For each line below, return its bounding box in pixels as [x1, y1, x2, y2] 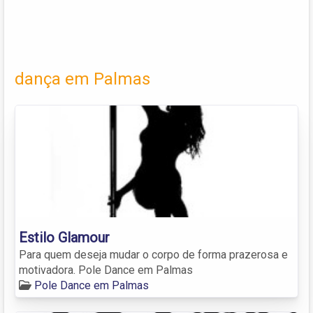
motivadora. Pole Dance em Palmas [19, 263, 193, 277]
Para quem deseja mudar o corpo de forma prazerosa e [19, 247, 288, 261]
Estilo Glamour [19, 228, 110, 246]
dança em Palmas [15, 68, 150, 89]
